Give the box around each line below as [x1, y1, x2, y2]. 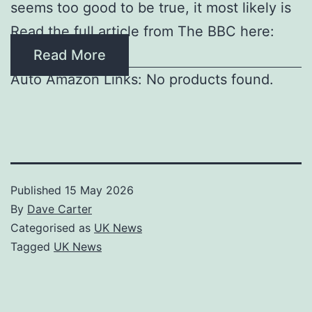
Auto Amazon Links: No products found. [10, 70, 274, 88]
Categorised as [10, 220, 94, 235]
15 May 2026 [65, 182, 134, 197]
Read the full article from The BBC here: [10, 22, 274, 40]
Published [10, 182, 65, 197]
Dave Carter [27, 201, 92, 216]
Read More [33, 46, 106, 63]
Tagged [10, 239, 54, 253]
